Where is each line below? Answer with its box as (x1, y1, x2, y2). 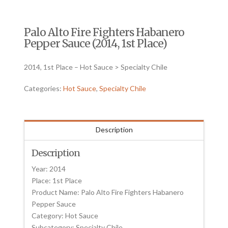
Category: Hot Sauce (32, 211, 99, 220)
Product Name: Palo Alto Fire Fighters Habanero (32, 187, 184, 196)
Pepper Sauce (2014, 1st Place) (24, 36, 167, 50)
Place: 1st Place (32, 176, 82, 185)
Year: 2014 (32, 164, 66, 173)
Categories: (24, 83, 64, 93)
